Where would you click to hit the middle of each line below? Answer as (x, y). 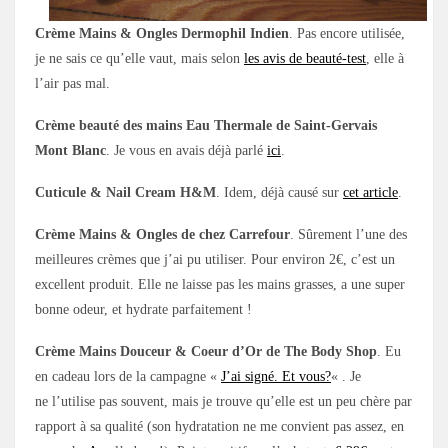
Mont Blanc (70, 150)
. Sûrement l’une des (348, 234)
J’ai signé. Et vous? (276, 376)
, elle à (385, 58)
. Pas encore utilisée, (347, 33)
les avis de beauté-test (305, 58)
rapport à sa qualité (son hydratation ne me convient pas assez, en (219, 426)
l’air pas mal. (72, 83)
